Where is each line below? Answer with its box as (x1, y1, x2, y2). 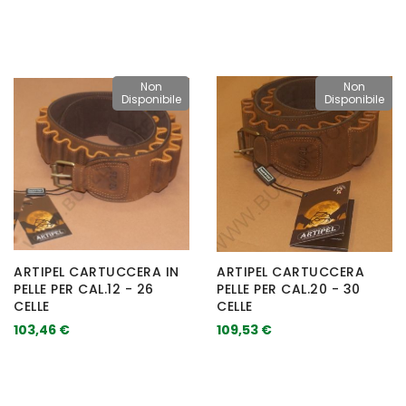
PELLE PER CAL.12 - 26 (14, 279, 154, 298)
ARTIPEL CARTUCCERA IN (14, 262, 179, 281)
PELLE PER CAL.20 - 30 (217, 279, 361, 298)
